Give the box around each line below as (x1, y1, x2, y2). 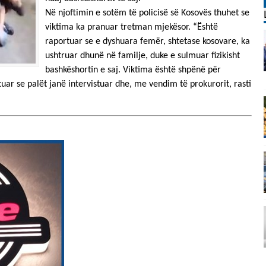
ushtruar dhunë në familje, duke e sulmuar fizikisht (45, 51, 240, 61)
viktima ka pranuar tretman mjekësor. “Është (45, 23, 218, 32)
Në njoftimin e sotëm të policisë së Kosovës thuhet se (45, 8, 249, 18)
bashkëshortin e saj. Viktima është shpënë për (45, 65, 221, 75)
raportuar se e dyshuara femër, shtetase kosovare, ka (45, 37, 250, 46)
